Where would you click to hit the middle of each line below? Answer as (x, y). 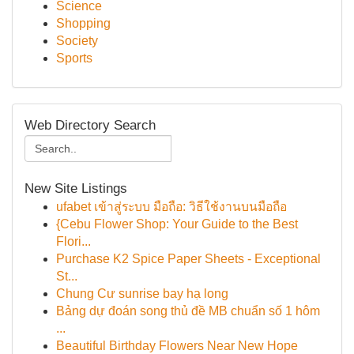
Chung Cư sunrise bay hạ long (142, 294)
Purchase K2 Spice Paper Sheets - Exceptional (188, 259)
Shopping (83, 23)
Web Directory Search (90, 125)
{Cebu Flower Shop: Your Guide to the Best (177, 224)
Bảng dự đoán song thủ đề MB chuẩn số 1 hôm (188, 311)
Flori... (73, 241)
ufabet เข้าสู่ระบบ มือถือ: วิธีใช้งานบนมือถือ (171, 207)
